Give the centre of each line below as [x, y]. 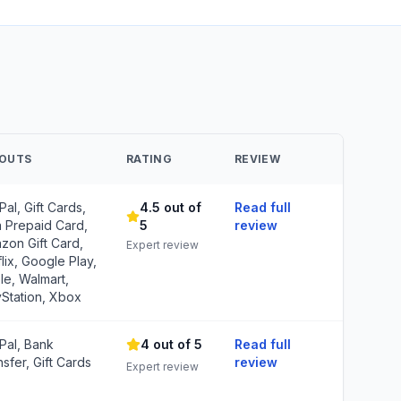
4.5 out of [170, 207]
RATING [149, 159]
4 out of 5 [171, 344]
